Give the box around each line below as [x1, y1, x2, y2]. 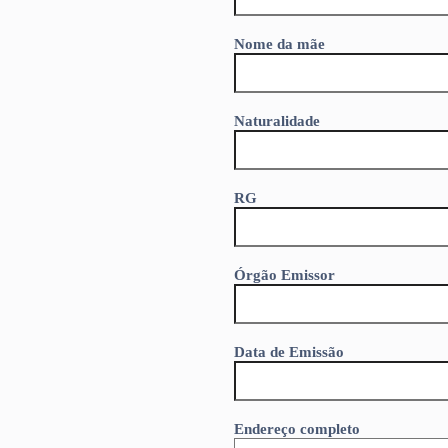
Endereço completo [234, 421, 360, 437]
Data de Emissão [234, 344, 344, 360]
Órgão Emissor [234, 267, 335, 283]
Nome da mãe [234, 36, 325, 52]
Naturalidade [234, 113, 320, 129]
